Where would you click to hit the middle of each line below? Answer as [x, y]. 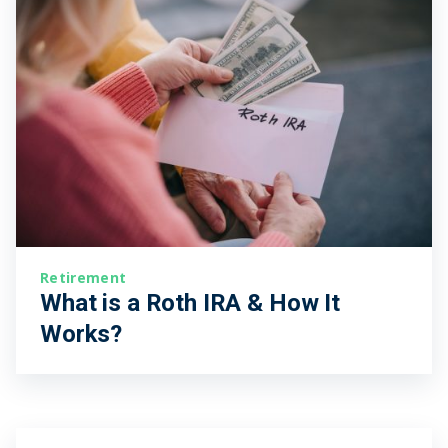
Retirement [83, 277]
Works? [81, 334]
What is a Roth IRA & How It [190, 303]
